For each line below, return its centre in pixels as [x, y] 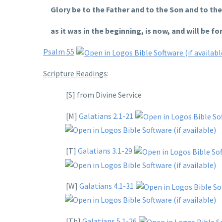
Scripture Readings [75, 74]
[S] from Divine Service [102, 95]
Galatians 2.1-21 [106, 116]
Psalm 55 [59, 52]
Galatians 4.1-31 [107, 186]
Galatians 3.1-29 [105, 151]
